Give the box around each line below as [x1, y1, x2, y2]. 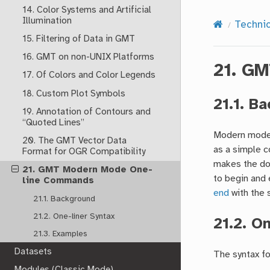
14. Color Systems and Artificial [22, 5, 151, 15]
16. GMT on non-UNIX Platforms [22, 52, 154, 63]
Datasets [14, 246, 52, 257]
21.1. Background [33, 194, 96, 203]
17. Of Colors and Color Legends [22, 71, 155, 81]
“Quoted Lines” [22, 118, 84, 128]
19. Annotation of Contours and [22, 107, 151, 117]
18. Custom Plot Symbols [22, 89, 125, 99]
